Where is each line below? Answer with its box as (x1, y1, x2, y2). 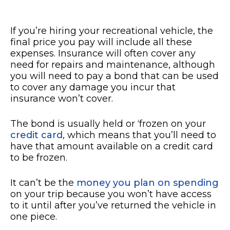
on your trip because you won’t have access (10, 188, 212, 200)
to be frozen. (10, 152, 70, 164)
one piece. (10, 211, 57, 223)
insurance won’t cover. (10, 93, 113, 105)
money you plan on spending (76, 177, 219, 189)
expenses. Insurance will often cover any (10, 48, 196, 60)
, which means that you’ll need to (63, 129, 216, 141)
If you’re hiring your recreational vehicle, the (10, 25, 213, 37)
